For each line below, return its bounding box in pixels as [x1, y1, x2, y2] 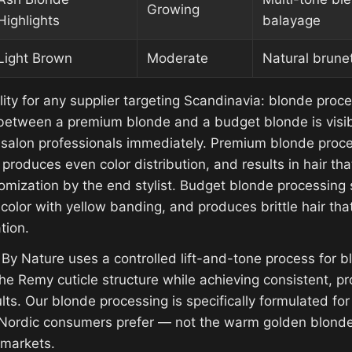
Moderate [147, 50, 208, 67]
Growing [147, 2, 200, 18]
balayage [262, 13, 321, 29]
